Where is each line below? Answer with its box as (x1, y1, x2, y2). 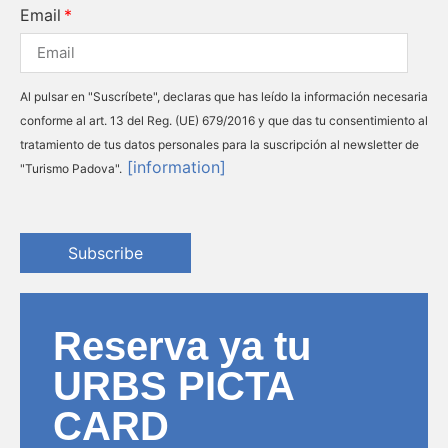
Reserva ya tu (52, 323, 311, 368)
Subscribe (68, 243, 143, 264)
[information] (127, 156, 226, 177)
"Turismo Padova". (20, 160, 122, 176)
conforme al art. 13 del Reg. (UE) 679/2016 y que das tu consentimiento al (20, 112, 428, 128)
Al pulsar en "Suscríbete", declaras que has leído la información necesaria (20, 88, 428, 104)
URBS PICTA (52, 363, 294, 408)
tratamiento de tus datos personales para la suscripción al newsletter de (20, 136, 419, 152)
